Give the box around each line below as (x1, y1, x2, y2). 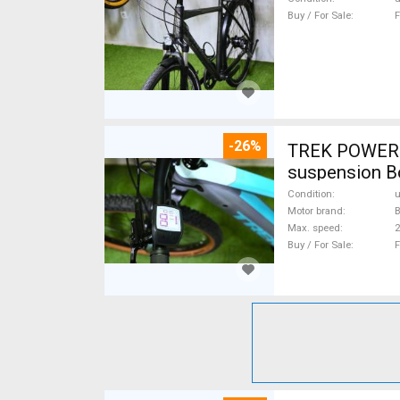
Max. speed (287, 221, 340, 234)
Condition (287, 187, 332, 200)
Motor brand (287, 204, 343, 217)
